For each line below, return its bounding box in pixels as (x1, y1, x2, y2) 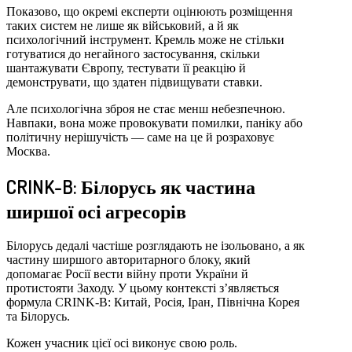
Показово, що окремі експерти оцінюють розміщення (6, 5, 292, 18)
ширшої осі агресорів (6, 198, 186, 223)
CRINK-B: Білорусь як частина (6, 174, 255, 199)
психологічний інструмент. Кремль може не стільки (6, 33, 284, 46)
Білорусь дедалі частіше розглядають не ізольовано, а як (6, 238, 305, 252)
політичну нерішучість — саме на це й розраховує (6, 130, 274, 144)
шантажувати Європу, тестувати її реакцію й (6, 61, 246, 75)
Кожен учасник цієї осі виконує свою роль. (6, 335, 237, 350)
